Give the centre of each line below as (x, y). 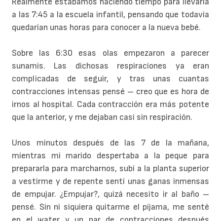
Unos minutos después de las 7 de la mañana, (110, 143)
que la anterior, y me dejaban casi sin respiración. (102, 117)
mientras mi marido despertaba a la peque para (110, 156)
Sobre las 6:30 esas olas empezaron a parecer (110, 53)
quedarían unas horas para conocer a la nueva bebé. (106, 28)
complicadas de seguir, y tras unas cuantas (110, 79)
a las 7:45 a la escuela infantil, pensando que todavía (110, 15)
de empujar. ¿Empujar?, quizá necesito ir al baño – (110, 194)
